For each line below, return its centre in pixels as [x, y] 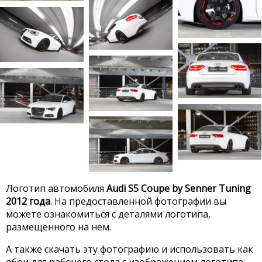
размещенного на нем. [58, 227]
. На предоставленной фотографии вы [138, 201]
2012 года [28, 201]
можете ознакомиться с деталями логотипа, [108, 214]
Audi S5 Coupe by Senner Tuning [179, 188]
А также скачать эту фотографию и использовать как [130, 249]
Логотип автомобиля [56, 188]
